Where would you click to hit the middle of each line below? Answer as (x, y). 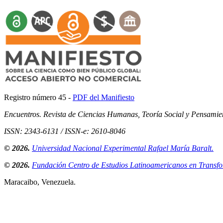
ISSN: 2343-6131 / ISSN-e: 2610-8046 (65, 131)
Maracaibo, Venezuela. (40, 182)
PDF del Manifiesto (104, 98)
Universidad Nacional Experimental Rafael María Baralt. (123, 148)
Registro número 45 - (38, 98)
